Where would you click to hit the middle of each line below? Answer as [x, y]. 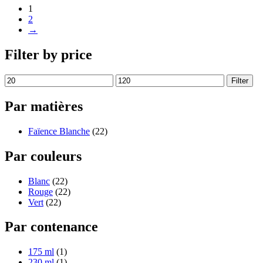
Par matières [44, 106]
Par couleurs [43, 156]
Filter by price [48, 55]
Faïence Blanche [59, 131]
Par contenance [51, 227]
